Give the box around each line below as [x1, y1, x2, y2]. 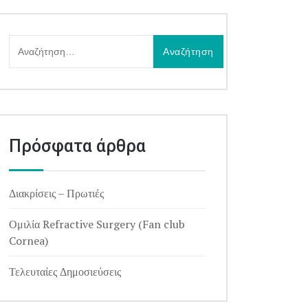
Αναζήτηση [8, 35, 57, 50]
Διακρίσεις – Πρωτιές [9, 186, 104, 201]
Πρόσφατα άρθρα [9, 136, 146, 156]
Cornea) [9, 233, 48, 248]
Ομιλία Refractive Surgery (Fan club [9, 217, 185, 232]
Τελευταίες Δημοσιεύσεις [9, 264, 121, 279]
